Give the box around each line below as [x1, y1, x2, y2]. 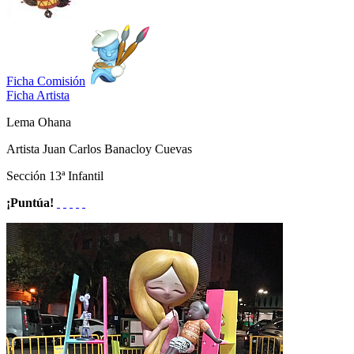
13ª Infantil [49, 168, 104, 183]
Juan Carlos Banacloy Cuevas [43, 141, 192, 156]
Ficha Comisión [6, 73, 85, 88]
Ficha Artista [6, 88, 70, 102]
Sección [6, 168, 49, 183]
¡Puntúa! [6, 195, 54, 209]
